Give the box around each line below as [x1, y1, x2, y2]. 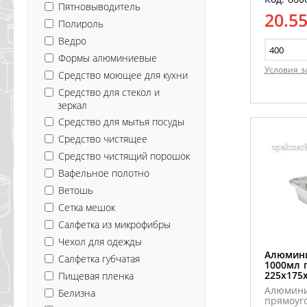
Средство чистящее [58, 132, 147, 145]
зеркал [58, 98, 87, 112]
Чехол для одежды [58, 234, 142, 248]
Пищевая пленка [58, 269, 134, 282]
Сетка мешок [58, 200, 115, 214]
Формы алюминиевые [58, 51, 157, 64]
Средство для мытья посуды [58, 114, 184, 128]
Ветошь [58, 183, 93, 197]
